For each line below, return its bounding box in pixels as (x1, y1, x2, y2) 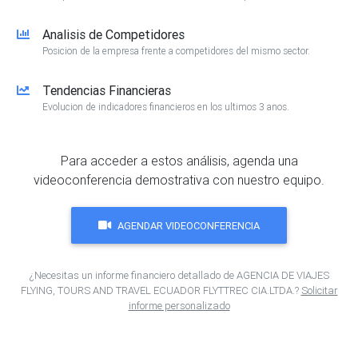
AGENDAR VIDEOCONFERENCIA (117, 218, 260, 233)
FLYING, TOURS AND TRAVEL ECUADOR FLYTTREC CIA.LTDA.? (20, 284, 301, 298)
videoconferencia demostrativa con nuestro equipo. (34, 172, 324, 189)
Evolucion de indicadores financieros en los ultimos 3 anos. (42, 101, 289, 113)
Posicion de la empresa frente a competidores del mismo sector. (42, 45, 310, 58)
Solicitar (300, 284, 338, 298)
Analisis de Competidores (42, 26, 185, 43)
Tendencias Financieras (42, 82, 171, 99)
